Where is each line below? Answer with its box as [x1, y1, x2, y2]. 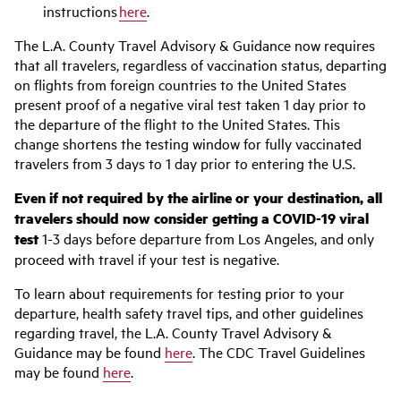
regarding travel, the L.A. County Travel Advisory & [14, 322, 332, 342]
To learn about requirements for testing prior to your [14, 283, 345, 303]
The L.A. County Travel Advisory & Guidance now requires [14, 35, 375, 55]
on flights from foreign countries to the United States [14, 74, 346, 94]
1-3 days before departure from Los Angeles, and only [38, 228, 374, 248]
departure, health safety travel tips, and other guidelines [14, 303, 363, 322]
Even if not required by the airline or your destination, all [14, 187, 382, 208]
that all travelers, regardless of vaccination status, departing [14, 55, 387, 74]
